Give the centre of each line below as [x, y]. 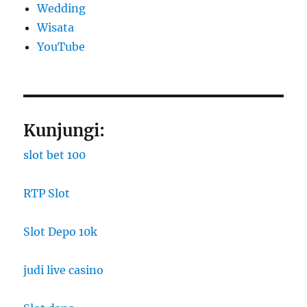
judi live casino [64, 270]
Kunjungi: [64, 130]
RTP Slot [47, 193]
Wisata [56, 27]
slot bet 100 [55, 155]
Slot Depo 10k [61, 231]
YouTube [61, 46]
